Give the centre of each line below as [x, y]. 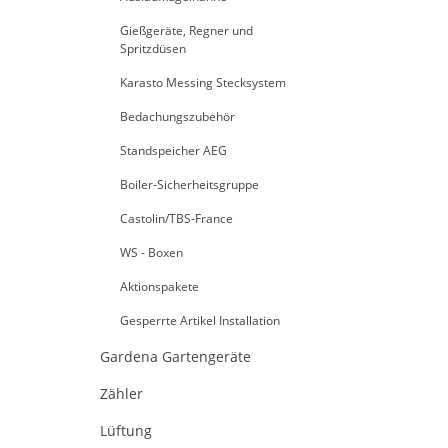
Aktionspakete [159, 286]
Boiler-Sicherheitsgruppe [189, 184]
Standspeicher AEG [173, 150]
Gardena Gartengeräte [175, 356]
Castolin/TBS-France [176, 218]
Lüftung [126, 430]
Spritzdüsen [153, 48]
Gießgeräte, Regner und [186, 30]
